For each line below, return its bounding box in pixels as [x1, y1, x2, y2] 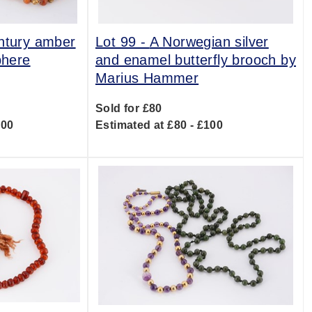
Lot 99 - [95, 34, 150, 49]
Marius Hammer [95, 70, 199, 86]
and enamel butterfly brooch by [95, 52, 296, 68]
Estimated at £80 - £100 [95, 119, 224, 131]
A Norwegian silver [149, 34, 269, 49]
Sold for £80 [95, 102, 162, 114]
